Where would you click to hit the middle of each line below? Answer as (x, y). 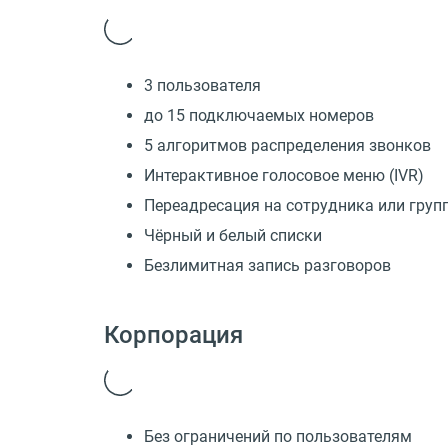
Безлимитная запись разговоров (267, 266)
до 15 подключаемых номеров (259, 116)
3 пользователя (202, 86)
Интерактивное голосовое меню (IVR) (284, 176)
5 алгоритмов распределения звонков (287, 146)
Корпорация (173, 335)
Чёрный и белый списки (233, 236)
